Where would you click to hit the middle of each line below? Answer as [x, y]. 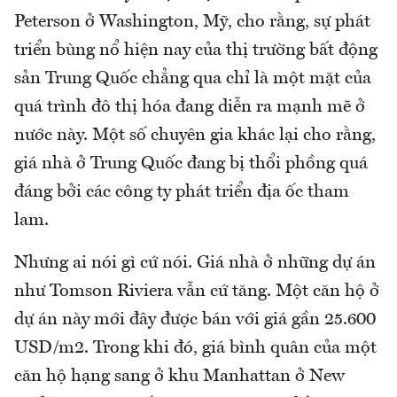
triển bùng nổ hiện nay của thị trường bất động [196, 51]
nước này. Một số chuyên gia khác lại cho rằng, [195, 136]
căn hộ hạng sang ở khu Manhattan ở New [179, 377]
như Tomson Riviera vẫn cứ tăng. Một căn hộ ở [197, 292]
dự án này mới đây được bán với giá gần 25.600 [195, 320]
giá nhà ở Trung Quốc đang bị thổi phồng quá [191, 164]
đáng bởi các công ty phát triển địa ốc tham [182, 193]
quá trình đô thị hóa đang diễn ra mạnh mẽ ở [190, 108]
